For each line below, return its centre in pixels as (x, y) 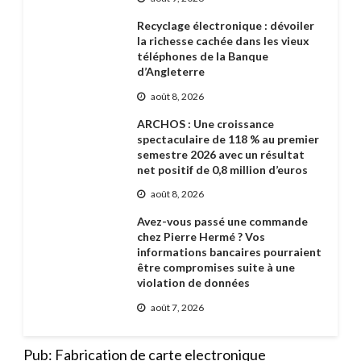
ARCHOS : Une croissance (205, 123)
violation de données (193, 283)
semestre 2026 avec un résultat (220, 154)
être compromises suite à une (216, 268)
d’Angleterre (170, 72)
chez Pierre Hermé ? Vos (201, 237)
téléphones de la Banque (202, 56)
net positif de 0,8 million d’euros (222, 169)
